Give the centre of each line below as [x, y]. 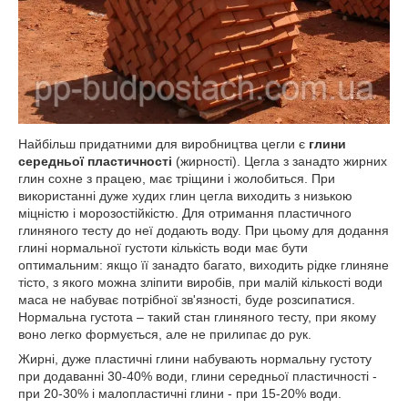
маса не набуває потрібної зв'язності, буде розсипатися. [187, 299]
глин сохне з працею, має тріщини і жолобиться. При [177, 178]
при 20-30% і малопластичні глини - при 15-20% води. [180, 393]
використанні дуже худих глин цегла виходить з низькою [185, 195]
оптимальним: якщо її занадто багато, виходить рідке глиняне [204, 265]
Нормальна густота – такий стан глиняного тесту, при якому [197, 316]
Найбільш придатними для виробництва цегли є [163, 143]
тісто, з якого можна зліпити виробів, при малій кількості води [200, 282]
